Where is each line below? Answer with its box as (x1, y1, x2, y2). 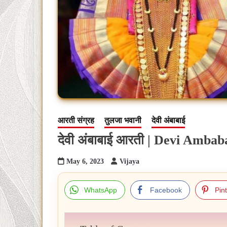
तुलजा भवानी (104, 116, 141, 125)
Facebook (150, 186, 182, 195)
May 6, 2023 (66, 158, 104, 166)
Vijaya (120, 158, 139, 166)
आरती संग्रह (58, 116, 94, 125)
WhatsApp (84, 186, 117, 195)
